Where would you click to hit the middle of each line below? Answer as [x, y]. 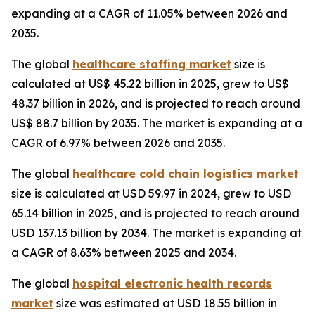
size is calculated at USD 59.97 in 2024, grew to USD [151, 194]
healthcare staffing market [152, 64]
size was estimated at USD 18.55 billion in [165, 303]
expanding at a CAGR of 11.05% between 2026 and [149, 14]
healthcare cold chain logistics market [186, 174]
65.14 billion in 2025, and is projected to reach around [155, 213]
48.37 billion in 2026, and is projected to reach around [156, 104]
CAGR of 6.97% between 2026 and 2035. [118, 143]
